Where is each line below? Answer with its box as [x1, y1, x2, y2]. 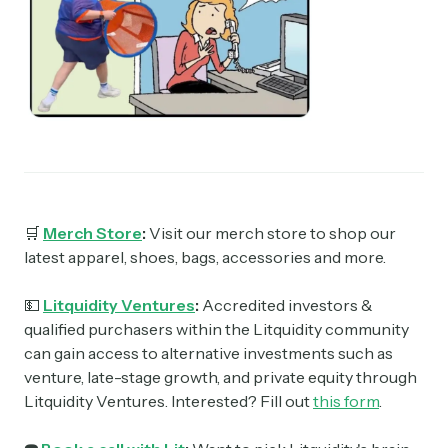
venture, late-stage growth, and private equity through [24, 366, 417, 387]
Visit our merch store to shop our [149, 222, 396, 243]
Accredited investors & [202, 294, 373, 315]
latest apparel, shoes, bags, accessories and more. [24, 246, 386, 267]
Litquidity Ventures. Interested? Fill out [24, 390, 313, 411]
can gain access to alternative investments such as [24, 342, 393, 363]
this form [313, 390, 379, 411]
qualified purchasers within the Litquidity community [24, 318, 409, 339]
